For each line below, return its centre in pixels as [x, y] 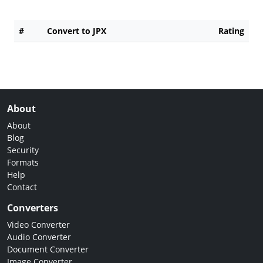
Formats [23, 162]
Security [23, 150]
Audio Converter [39, 237]
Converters [33, 208]
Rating [231, 31]
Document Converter [48, 249]
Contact [22, 187]
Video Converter [38, 224]
